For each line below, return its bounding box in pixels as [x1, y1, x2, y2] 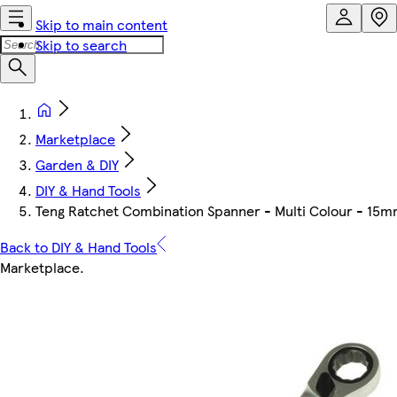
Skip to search [35, 35, 127, 55]
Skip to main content [35, 14, 167, 35]
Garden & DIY [35, 154, 119, 175]
